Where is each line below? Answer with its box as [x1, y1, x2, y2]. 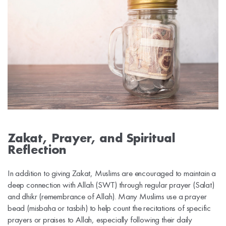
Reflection [8, 141, 67, 158]
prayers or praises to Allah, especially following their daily [8, 213, 193, 225]
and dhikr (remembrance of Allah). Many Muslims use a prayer [8, 190, 207, 202]
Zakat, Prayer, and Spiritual [8, 129, 176, 146]
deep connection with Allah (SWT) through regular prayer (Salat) [8, 179, 214, 190]
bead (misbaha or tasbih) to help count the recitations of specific [8, 202, 211, 213]
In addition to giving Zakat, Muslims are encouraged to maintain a [8, 167, 216, 179]
